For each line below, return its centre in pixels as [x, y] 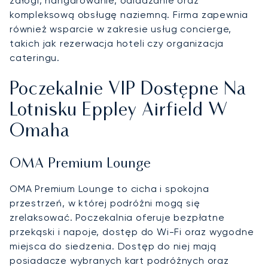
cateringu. [35, 57]
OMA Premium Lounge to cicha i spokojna [109, 188]
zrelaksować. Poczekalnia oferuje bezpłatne [117, 217]
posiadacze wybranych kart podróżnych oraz [119, 260]
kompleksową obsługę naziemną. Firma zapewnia [129, 14]
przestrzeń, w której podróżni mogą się [105, 203]
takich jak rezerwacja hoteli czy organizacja [117, 43]
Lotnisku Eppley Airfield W [119, 111]
